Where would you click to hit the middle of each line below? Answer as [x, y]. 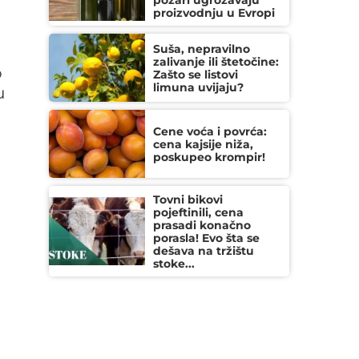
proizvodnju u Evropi [214, 13]
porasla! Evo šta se [206, 238]
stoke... [174, 264]
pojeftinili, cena [198, 212]
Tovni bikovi [188, 200]
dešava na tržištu [204, 251]
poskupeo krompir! [209, 157]
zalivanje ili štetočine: [216, 62]
